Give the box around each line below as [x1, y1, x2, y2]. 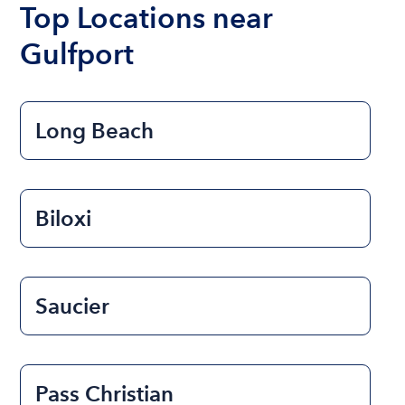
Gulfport [20, 36, 135, 72]
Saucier [35, 293, 110, 320]
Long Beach [35, 118, 155, 145]
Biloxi [35, 205, 92, 232]
